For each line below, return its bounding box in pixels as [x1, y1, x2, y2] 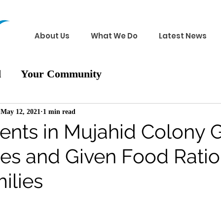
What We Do [90, 31, 138, 41]
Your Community [21, 67, 102, 80]
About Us [34, 31, 70, 41]
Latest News [158, 31, 207, 41]
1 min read [43, 108, 75, 115]
